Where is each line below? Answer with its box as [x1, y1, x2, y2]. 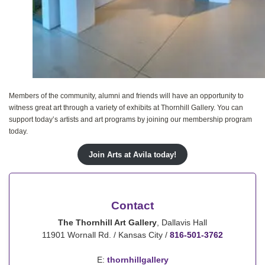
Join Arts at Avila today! [89, 150, 176, 159]
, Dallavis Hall [157, 217, 207, 227]
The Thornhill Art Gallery [58, 217, 157, 227]
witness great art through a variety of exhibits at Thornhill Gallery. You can [9, 103, 243, 112]
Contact [111, 199, 154, 212]
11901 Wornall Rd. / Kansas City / [42, 230, 170, 240]
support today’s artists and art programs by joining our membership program [9, 115, 252, 124]
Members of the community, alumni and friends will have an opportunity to [9, 91, 244, 100]
